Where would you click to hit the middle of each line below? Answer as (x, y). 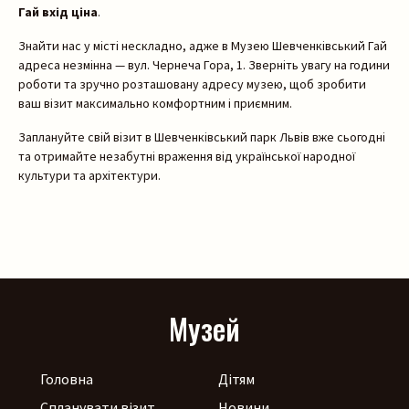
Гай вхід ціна (58, 12)
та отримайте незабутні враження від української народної (187, 157)
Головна (67, 379)
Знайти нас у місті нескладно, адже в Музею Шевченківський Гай (203, 46)
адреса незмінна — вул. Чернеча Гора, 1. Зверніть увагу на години (204, 65)
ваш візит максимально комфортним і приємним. (155, 104)
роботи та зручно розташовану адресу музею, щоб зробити (192, 84)
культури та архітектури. (89, 176)
